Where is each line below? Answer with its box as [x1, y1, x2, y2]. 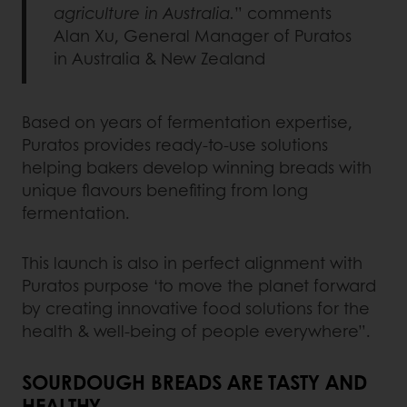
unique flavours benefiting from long [22, 178, 308, 202]
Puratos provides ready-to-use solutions [22, 133, 328, 156]
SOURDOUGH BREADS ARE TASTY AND [22, 367, 367, 396]
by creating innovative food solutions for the [22, 296, 370, 320]
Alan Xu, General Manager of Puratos [54, 24, 352, 47]
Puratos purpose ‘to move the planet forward [22, 273, 376, 297]
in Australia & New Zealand [54, 46, 265, 70]
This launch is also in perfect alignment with [22, 251, 362, 274]
